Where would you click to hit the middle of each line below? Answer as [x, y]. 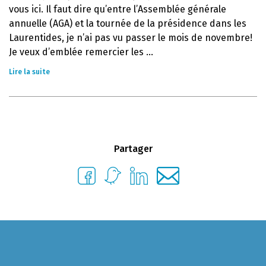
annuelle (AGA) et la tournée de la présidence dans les [128, 23]
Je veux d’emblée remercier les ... [81, 52]
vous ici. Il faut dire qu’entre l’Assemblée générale [118, 9]
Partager [133, 149]
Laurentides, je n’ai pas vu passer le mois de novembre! [131, 38]
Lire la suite [29, 72]
